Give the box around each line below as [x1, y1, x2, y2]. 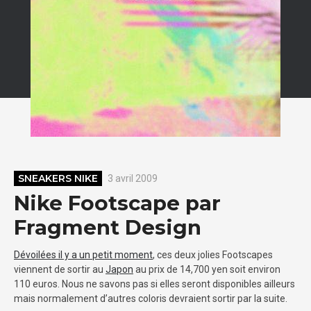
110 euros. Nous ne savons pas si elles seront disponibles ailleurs [14, 278, 295, 289]
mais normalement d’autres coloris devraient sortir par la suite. [14, 292, 287, 304]
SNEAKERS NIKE [17, 171, 98, 185]
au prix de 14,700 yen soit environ [133, 263, 280, 275]
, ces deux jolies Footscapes [153, 249, 273, 260]
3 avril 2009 [108, 172, 158, 184]
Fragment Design [14, 215, 201, 240]
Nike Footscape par [14, 191, 221, 216]
